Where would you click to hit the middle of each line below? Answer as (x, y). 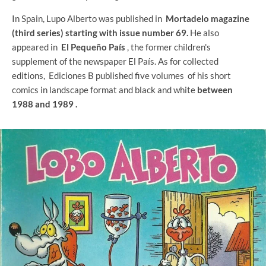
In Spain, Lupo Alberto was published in (89, 18)
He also (204, 32)
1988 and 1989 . (45, 104)
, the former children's (168, 47)
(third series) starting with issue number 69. (100, 32)
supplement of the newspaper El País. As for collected (115, 61)
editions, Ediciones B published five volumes (99, 75)
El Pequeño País (93, 47)
